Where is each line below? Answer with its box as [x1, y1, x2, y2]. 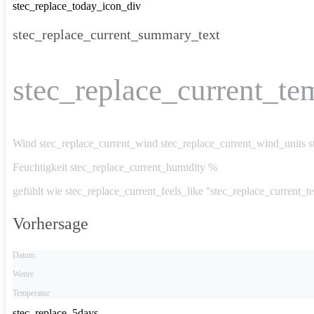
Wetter [13, 269, 34, 280]
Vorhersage [13, 214, 88, 233]
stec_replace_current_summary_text [13, 27, 220, 43]
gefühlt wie [13, 185, 65, 198]
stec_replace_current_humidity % [70, 161, 217, 174]
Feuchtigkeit [13, 161, 70, 174]
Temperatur [13, 288, 50, 299]
